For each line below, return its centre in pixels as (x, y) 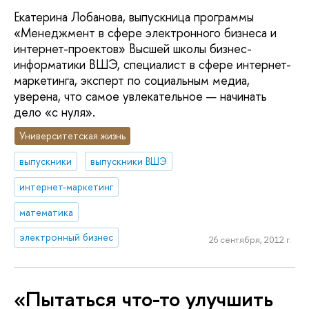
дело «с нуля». (54, 112)
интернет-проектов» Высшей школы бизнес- (133, 49)
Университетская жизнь (73, 136)
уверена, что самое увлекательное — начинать (140, 97)
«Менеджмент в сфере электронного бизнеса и (145, 33)
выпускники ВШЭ (129, 161)
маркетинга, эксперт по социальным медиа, (132, 81)
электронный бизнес (67, 237)
